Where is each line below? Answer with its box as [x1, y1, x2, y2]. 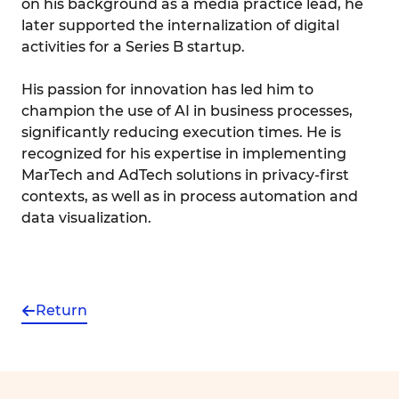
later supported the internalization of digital [21, 16, 339, 34]
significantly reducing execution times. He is [21, 123, 341, 141]
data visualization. [21, 208, 151, 226]
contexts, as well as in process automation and [21, 187, 358, 205]
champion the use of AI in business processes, [21, 102, 353, 119]
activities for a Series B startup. [21, 37, 245, 55]
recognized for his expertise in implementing [21, 144, 346, 162]
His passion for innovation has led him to [21, 80, 313, 98]
